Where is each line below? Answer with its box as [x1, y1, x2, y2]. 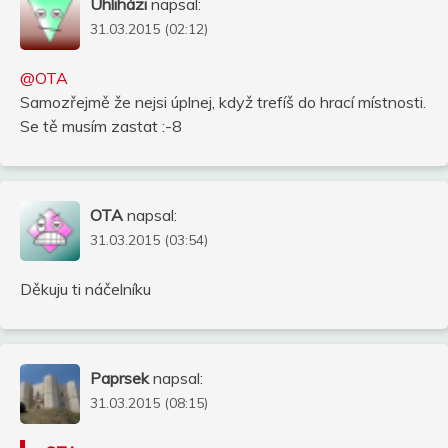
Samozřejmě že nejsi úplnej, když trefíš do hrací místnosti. [20, 91, 426, 112]
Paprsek [90, 367, 149, 388]
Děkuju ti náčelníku [20, 278, 151, 299]
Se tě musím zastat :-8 [20, 115, 182, 136]
